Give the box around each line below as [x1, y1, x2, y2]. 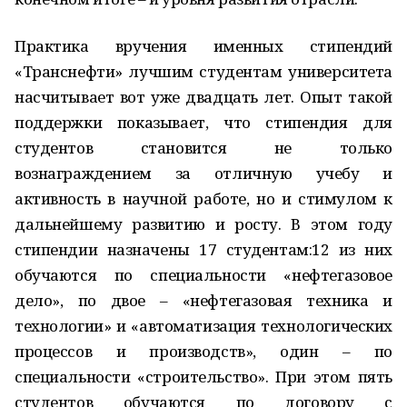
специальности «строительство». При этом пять [15, 366, 392, 387]
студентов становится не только [15, 137, 392, 158]
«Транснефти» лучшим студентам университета [15, 61, 392, 82]
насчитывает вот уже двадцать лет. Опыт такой [15, 86, 392, 107]
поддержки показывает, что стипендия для [15, 112, 392, 133]
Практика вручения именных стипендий [15, 35, 392, 56]
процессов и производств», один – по [15, 341, 392, 362]
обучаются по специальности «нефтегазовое [15, 264, 392, 285]
